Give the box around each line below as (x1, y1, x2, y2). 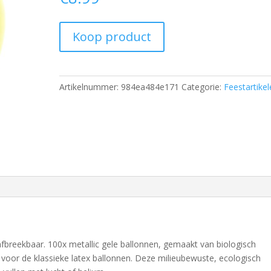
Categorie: (181, 81, 224, 93)
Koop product (73, 28, 152, 45)
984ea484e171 (121, 81, 180, 93)
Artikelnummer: (59, 81, 122, 93)
